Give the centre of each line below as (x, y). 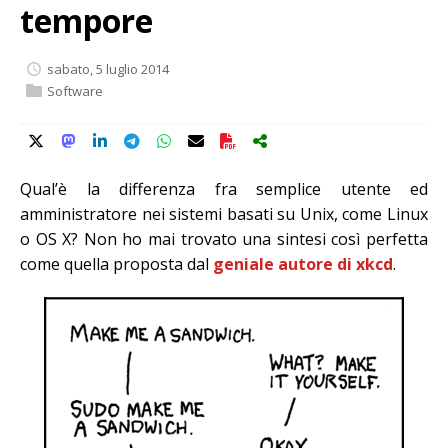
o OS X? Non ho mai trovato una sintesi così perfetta (224, 239)
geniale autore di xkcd (303, 264)
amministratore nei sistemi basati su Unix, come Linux (224, 214)
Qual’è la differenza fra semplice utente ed (224, 189)
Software (75, 90)
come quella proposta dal (116, 264)
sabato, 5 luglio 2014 (108, 68)
